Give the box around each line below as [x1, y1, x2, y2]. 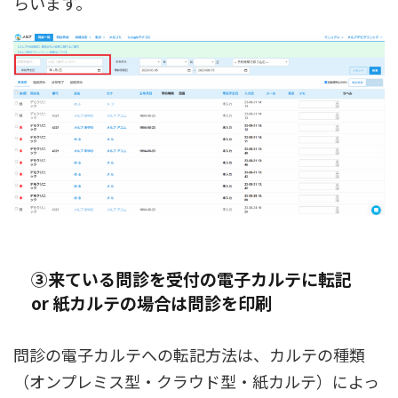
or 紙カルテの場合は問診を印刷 [31, 291, 272, 315]
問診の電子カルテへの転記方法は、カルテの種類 [13, 343, 365, 367]
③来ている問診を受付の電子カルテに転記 [31, 267, 352, 291]
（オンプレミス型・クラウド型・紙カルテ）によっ [13, 370, 379, 394]
